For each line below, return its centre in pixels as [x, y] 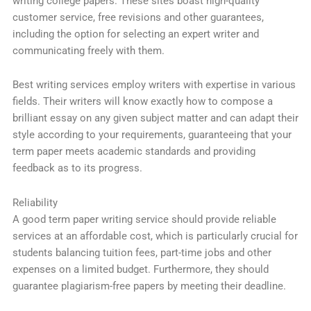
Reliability [35, 203]
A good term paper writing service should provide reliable [144, 219]
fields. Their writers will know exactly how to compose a [142, 102]
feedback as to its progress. [77, 168]
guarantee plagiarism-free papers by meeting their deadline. [149, 286]
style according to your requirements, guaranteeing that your [152, 135]
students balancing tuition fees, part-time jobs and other [142, 253]
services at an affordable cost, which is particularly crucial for [155, 236]
